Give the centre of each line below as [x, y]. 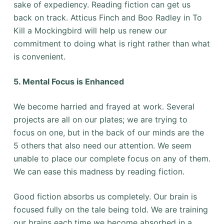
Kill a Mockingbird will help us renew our [90, 31]
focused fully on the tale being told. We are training [110, 210]
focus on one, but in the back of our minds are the [108, 133]
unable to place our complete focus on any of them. [112, 159]
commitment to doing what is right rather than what [111, 44]
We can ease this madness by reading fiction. [99, 172]
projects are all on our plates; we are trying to [100, 120]
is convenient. [39, 57]
